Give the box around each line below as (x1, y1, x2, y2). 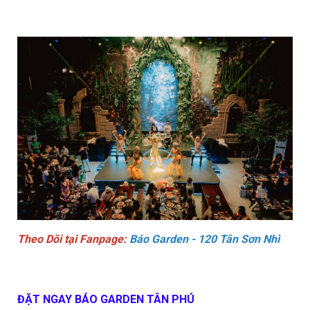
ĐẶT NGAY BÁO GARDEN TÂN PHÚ (17, 293, 194, 307)
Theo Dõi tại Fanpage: (17, 232, 129, 246)
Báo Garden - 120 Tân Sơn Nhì (129, 232, 280, 246)
